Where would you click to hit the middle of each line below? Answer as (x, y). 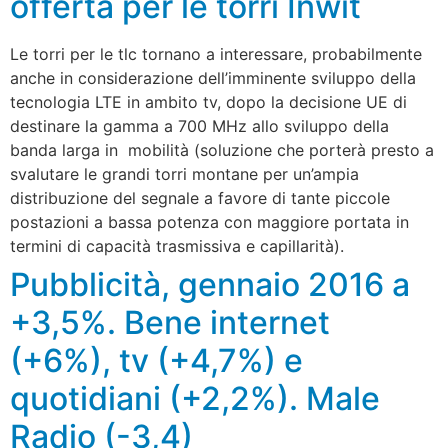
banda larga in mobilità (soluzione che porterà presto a (222, 149)
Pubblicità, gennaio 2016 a (210, 284)
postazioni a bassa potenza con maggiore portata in (209, 221)
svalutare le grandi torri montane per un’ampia (184, 173)
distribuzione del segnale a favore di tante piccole (200, 197)
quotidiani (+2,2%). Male (195, 398)
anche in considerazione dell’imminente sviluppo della (213, 77)
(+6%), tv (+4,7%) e (156, 360)
